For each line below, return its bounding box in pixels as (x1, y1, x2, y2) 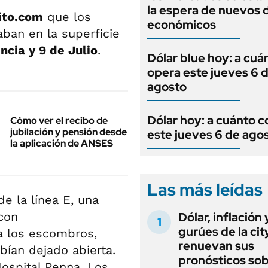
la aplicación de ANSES (10, 137, 113, 150)
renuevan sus (178, 238, 254, 254)
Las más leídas (147, 178, 263, 201)
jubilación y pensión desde (10, 126, 127, 138)
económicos (147, 17, 216, 32)
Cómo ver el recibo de (10, 114, 108, 127)
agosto (147, 79, 187, 95)
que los (43, 10, 91, 24)
